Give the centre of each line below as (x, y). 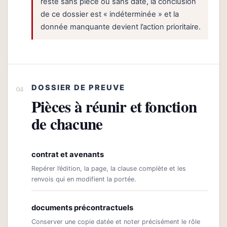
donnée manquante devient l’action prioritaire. (121, 27)
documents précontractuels (82, 208)
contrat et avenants (68, 155)
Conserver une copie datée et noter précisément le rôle (116, 222)
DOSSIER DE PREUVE (78, 88)
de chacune (67, 124)
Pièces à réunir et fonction (114, 107)
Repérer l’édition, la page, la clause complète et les (109, 169)
